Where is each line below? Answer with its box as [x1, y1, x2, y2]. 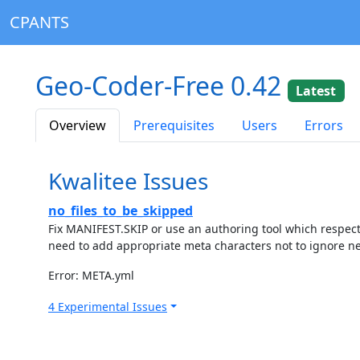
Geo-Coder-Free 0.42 [35, 68, 288, 103]
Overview [49, 116, 106, 134]
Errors [305, 116, 343, 134]
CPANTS [10, 11, 69, 33]
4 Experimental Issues [48, 298, 167, 314]
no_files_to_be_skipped [48, 201, 193, 219]
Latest [296, 82, 337, 100]
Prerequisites [133, 116, 215, 134]
